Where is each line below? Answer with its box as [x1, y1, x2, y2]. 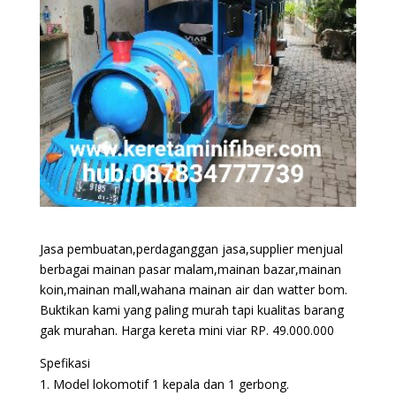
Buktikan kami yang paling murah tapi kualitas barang [39, 301, 344, 319]
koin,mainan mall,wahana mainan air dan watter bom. [39, 281, 347, 299]
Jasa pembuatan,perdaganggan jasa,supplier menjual [39, 240, 343, 258]
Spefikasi [39, 354, 90, 372]
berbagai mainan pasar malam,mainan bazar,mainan [39, 261, 341, 278]
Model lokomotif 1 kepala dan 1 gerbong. [52, 376, 289, 393]
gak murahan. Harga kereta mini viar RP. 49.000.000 [39, 322, 334, 339]
